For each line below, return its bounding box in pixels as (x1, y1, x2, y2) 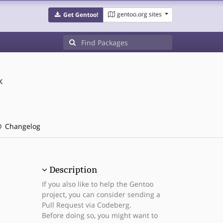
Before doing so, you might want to (41, 211, 158, 220)
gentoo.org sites (116, 10, 162, 18)
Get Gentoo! (63, 10, 98, 19)
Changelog (2, 121, 40, 131)
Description (49, 165, 97, 175)
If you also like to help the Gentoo (41, 179, 153, 189)
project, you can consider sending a (41, 190, 160, 199)
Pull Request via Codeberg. (41, 200, 131, 210)
